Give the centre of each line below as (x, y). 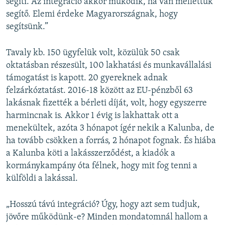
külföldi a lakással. (42, 179)
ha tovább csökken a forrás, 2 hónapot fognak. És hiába (111, 141)
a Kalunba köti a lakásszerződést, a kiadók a (91, 154)
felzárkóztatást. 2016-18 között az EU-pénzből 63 (99, 91)
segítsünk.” (27, 27)
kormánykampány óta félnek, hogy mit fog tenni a (102, 166)
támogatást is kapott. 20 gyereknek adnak (87, 78)
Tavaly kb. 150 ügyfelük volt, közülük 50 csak (93, 53)
